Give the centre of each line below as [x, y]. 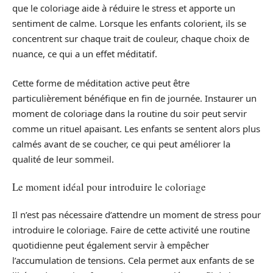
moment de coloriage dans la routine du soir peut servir [129, 113]
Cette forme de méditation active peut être [101, 83]
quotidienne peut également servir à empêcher [111, 245]
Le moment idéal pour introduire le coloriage [109, 187]
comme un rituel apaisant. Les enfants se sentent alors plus [136, 128]
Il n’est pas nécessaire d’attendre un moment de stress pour [136, 214]
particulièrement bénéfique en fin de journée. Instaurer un [134, 98]
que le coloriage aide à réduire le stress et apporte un [124, 8]
